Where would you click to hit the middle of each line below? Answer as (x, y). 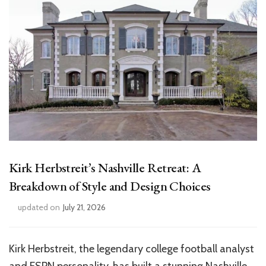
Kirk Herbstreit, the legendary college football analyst (132, 249)
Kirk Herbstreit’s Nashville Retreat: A (105, 168)
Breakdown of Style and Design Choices (110, 186)
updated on (39, 208)
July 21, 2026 (84, 208)
